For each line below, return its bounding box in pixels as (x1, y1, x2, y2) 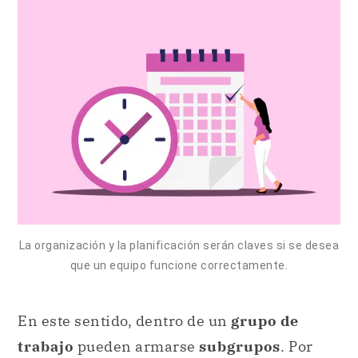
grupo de (231, 312, 299, 331)
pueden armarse (74, 337, 199, 356)
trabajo (18, 337, 74, 356)
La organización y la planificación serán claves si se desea (18, 238, 340, 252)
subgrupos (199, 337, 280, 356)
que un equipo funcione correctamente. (70, 258, 288, 272)
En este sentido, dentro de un (18, 312, 231, 331)
